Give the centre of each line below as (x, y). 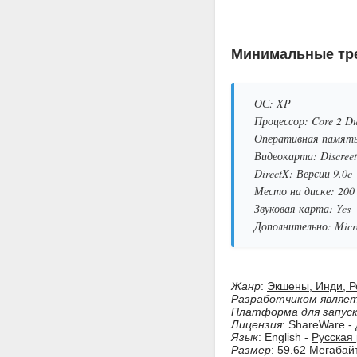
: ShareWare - (319, 324)
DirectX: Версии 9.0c (303, 173)
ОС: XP (273, 103)
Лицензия (257, 324)
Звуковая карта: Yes (302, 208)
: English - (285, 337)
